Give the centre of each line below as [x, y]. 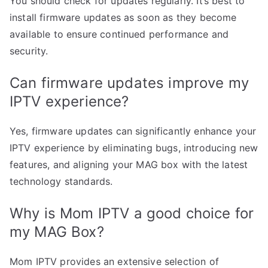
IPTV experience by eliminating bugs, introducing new [134, 147]
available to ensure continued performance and [119, 34]
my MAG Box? [57, 232]
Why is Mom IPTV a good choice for [132, 213]
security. [29, 51]
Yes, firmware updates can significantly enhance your [133, 131]
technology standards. [61, 181]
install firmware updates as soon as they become [123, 17]
